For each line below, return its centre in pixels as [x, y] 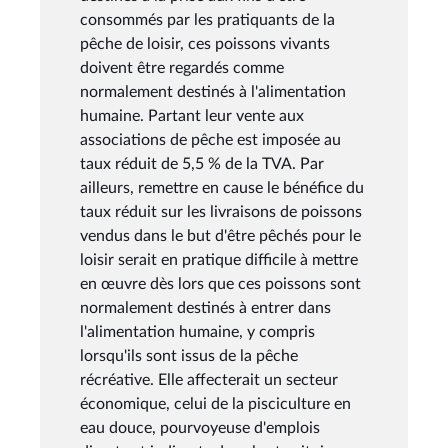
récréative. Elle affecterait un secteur [209, 379]
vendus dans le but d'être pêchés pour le [220, 235]
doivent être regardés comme [182, 67]
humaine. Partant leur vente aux [192, 115]
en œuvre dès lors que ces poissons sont [220, 283]
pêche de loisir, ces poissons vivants [205, 43]
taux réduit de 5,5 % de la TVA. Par [202, 163]
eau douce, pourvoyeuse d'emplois [200, 427]
